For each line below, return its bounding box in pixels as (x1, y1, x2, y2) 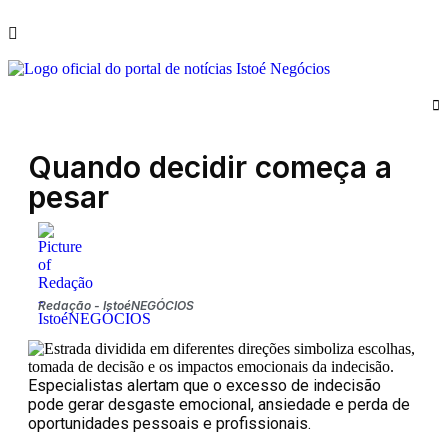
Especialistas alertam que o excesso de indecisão (28, 375, 381, 395)
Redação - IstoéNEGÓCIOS (38, 297, 194, 313)
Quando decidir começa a (28, 149, 392, 185)
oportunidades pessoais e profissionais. (28, 413, 311, 433)
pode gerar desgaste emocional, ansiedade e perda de (28, 394, 410, 414)
